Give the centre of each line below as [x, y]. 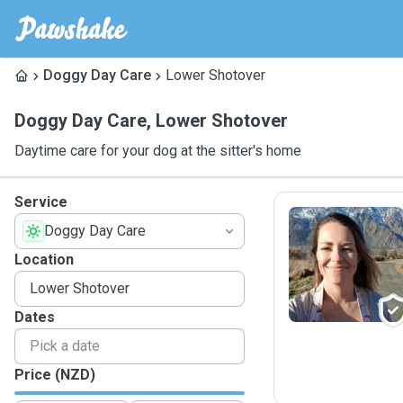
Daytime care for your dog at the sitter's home [158, 151]
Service [41, 202]
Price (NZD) [55, 375]
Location [44, 260]
